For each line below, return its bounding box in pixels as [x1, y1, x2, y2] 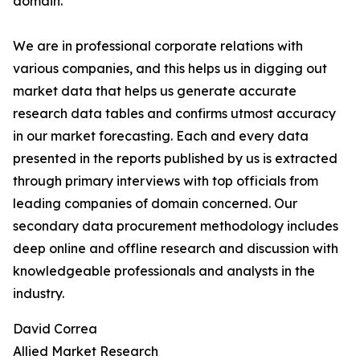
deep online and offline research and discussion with [13, 240, 338, 256]
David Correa [13, 321, 97, 337]
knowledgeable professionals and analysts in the [13, 263, 315, 279]
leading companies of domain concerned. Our [13, 195, 297, 211]
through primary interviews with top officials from [13, 173, 318, 189]
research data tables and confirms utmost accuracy [13, 105, 336, 121]
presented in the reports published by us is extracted [13, 150, 337, 166]
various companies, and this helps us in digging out [13, 60, 327, 76]
